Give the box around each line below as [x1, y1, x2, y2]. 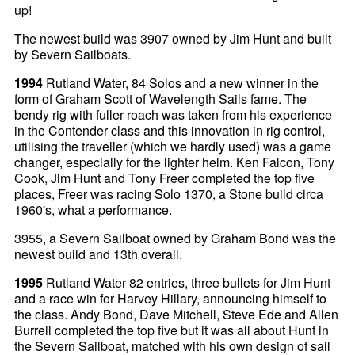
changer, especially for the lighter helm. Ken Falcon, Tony [14, 152, 335, 171]
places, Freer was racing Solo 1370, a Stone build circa [14, 184, 324, 203]
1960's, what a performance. [14, 200, 173, 219]
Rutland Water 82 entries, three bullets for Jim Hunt [43, 273, 331, 292]
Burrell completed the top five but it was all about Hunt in [14, 320, 330, 339]
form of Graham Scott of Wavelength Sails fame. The [14, 89, 307, 108]
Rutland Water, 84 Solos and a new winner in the [43, 73, 319, 92]
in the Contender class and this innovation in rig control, [14, 120, 326, 139]
